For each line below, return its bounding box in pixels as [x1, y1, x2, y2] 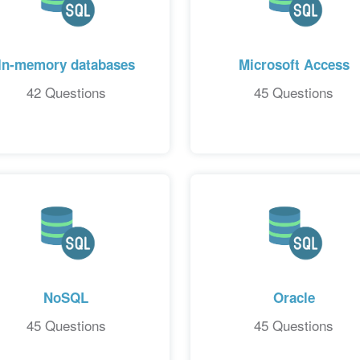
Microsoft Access [238, 54, 350, 74]
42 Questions [26, 81, 106, 102]
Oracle [272, 288, 315, 308]
